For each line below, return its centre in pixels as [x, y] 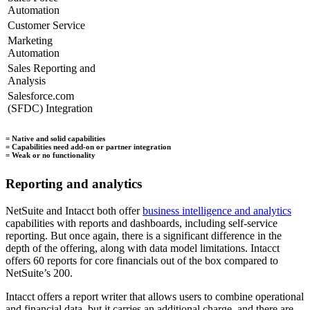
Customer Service [46, 26]
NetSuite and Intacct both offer [74, 210]
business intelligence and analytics [217, 210]
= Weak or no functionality [51, 155]
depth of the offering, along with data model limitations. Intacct [143, 248]
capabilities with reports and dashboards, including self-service [142, 223]
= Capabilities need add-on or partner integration [88, 147]
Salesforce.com [41, 96]
